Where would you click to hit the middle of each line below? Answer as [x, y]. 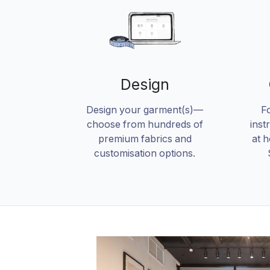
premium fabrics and [145, 139]
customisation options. [145, 153]
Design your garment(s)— [145, 110]
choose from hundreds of [145, 124]
